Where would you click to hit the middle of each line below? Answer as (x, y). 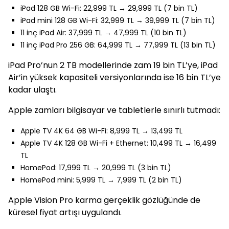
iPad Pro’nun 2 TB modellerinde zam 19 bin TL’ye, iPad (113, 65)
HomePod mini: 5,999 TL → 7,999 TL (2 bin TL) (101, 180)
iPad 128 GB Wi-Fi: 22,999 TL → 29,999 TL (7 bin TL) (109, 8)
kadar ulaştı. (32, 90)
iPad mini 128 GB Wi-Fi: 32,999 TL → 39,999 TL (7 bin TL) (118, 20)
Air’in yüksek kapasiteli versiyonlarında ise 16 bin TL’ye (114, 77)
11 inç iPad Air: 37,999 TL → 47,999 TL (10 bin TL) (104, 33)
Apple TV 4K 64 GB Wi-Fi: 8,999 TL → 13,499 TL (101, 131)
